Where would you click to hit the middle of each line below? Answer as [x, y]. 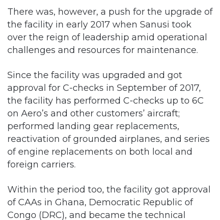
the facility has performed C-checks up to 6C [106, 100]
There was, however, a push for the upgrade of [110, 12]
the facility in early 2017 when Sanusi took [99, 24]
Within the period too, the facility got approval [109, 189]
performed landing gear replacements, [93, 126]
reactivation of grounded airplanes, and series [109, 139]
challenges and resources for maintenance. [103, 50]
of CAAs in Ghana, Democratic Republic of [100, 202]
